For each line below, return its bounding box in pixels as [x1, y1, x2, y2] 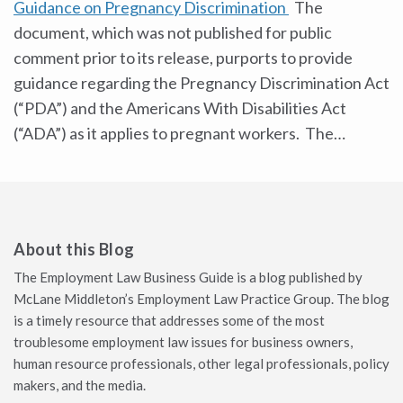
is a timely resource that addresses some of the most [13, 312, 325, 328]
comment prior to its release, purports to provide [13, 48, 353, 67]
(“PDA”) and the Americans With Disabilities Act [13, 98, 346, 118]
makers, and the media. [13, 377, 146, 393]
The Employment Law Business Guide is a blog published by [13, 269, 363, 285]
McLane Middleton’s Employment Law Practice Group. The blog [13, 291, 390, 307]
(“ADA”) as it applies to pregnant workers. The [13, 123, 334, 143]
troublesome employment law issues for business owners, [13, 334, 353, 350]
